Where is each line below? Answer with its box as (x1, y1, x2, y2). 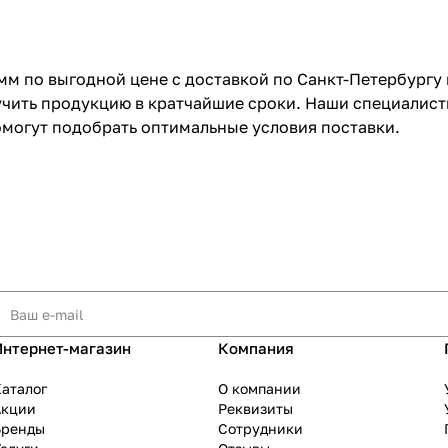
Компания (218, 339, 294, 358)
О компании (218, 380, 301, 398)
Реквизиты (218, 400, 293, 418)
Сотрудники (218, 420, 303, 438)
